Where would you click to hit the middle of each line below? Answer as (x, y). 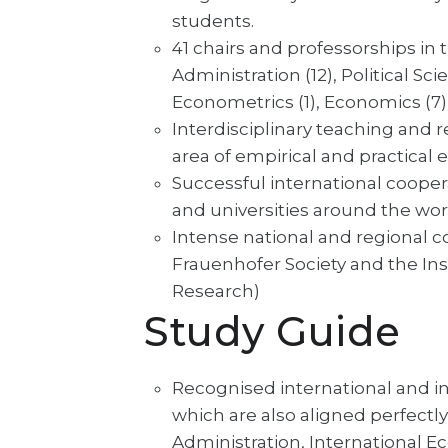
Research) (216, 291)
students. (213, 21)
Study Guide (272, 331)
